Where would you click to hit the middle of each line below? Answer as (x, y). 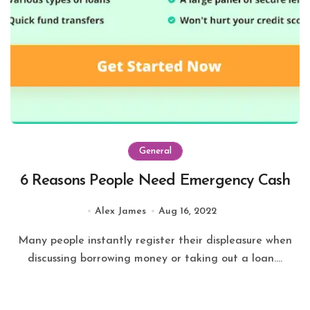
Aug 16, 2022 (188, 211)
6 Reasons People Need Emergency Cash (155, 181)
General (155, 151)
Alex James (120, 211)
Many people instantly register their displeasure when (23, 240)
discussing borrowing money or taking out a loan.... (155, 258)
